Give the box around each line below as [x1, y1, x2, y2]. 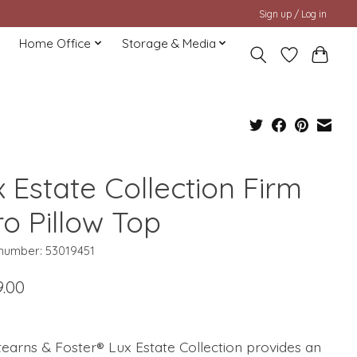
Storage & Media [121, 35, 216, 51]
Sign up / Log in [259, 7, 328, 20]
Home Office [19, 35, 92, 51]
